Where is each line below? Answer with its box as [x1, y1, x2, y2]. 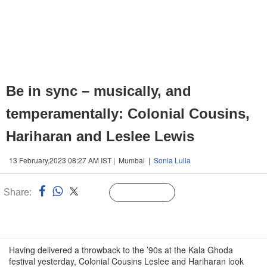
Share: [4, 187, 32, 197]
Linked [82, 189, 107, 197]
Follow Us [133, 189, 169, 197]
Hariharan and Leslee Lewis [6, 128, 194, 144]
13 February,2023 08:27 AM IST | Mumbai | [9, 155, 154, 165]
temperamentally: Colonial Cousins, [6, 105, 250, 122]
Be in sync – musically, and [6, 83, 191, 99]
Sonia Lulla [154, 155, 191, 165]
